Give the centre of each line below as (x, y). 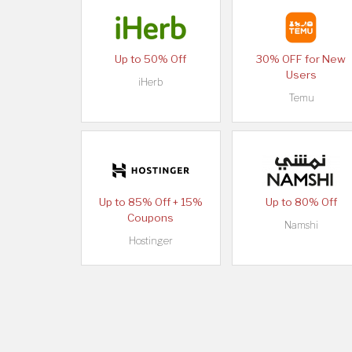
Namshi (301, 225)
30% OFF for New (301, 59)
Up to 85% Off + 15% (150, 202)
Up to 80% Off (301, 202)
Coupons (151, 218)
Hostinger (150, 241)
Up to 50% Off (151, 59)
